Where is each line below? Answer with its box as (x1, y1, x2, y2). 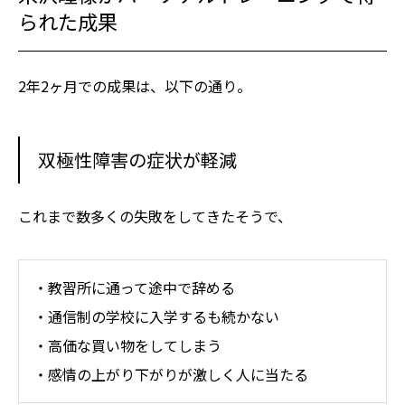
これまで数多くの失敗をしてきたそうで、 (18, 205, 292, 227)
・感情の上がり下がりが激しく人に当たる (33, 363, 308, 386)
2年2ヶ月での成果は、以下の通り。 (18, 75, 251, 97)
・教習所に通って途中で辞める (33, 277, 235, 299)
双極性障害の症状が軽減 (38, 146, 237, 173)
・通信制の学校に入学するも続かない (33, 306, 279, 328)
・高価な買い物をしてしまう (33, 334, 221, 357)
